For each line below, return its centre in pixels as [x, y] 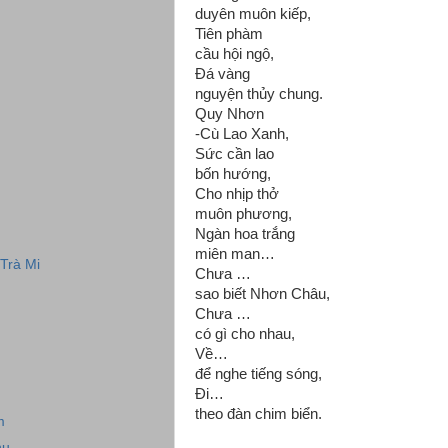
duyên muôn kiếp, [253, 14]
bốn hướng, [233, 174]
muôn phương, [243, 214]
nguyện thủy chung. [259, 94]
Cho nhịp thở [239, 194]
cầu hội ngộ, [234, 54]
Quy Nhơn [229, 114]
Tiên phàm [231, 34]
